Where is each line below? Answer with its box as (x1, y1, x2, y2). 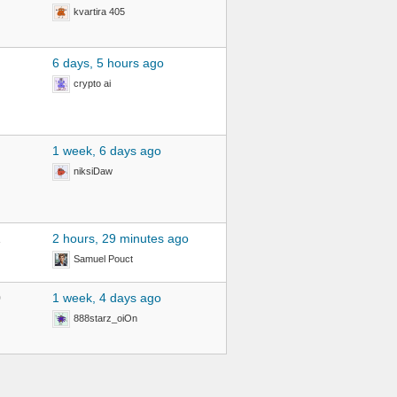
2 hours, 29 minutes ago (51, 231, 189, 245)
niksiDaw (73, 166, 113, 176)
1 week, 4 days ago (51, 291, 161, 305)
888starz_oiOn (73, 313, 137, 323)
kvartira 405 (73, 6, 125, 17)
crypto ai (73, 78, 111, 89)
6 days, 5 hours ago (51, 56, 164, 70)
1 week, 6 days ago (51, 144, 161, 158)
